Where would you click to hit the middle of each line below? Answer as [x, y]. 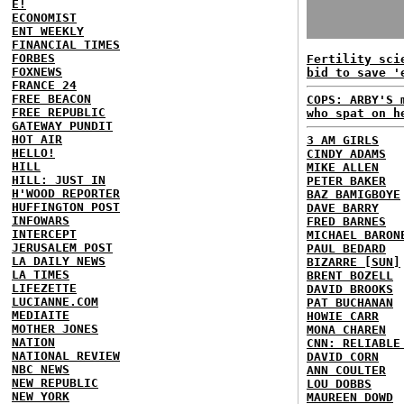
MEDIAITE [41, 315]
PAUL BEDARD [346, 248]
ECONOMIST [44, 17]
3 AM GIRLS [343, 140]
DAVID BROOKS [350, 289]
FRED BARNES [346, 221]
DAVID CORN [343, 357]
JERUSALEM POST [62, 247]
